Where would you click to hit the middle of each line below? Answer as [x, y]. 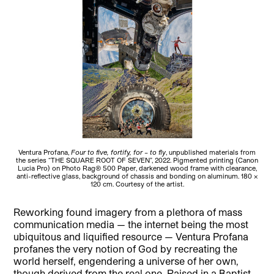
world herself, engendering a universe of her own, [126, 261]
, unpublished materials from [211, 152]
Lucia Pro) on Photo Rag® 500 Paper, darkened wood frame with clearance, [137, 168]
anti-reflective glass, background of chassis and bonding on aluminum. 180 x [137, 176]
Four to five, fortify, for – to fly [118, 152]
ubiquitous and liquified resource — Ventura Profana [131, 236]
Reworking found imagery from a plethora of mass [128, 212]
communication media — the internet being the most [131, 224]
